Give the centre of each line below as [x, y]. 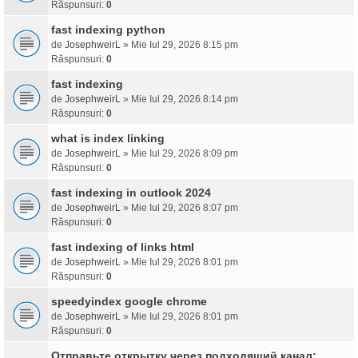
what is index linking [108, 138]
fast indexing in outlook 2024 [131, 193]
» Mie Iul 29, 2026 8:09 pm [179, 153]
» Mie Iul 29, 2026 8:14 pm [179, 99]
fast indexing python [108, 30]
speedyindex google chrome [129, 301]
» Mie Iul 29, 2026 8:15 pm [179, 45]
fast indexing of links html [123, 247]
